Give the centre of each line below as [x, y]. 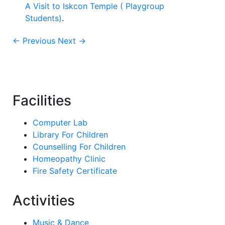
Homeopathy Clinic [69, 158]
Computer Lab [60, 122]
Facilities [42, 100]
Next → [72, 40]
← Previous [34, 40]
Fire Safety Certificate [75, 171]
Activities [44, 200]
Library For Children [70, 134]
